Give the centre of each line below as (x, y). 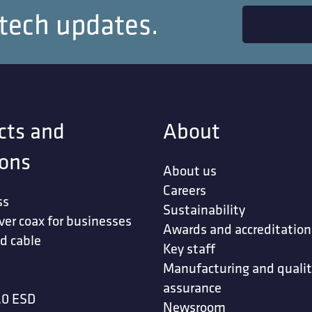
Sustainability (204, 210)
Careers (185, 190)
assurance (192, 288)
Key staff (189, 249)
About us (190, 171)
